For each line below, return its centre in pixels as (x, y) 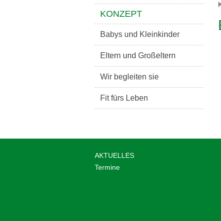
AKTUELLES (114, 155)
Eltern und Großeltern (138, 55)
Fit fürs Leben (124, 98)
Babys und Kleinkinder (140, 34)
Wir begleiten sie (129, 77)
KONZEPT (121, 14)
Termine (107, 167)
